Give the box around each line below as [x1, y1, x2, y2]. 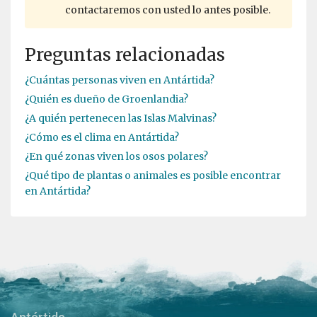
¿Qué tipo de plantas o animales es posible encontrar [25, 169, 281, 183]
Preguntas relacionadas [25, 44, 225, 67]
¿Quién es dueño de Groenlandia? [25, 93, 188, 106]
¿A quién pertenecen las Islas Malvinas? [25, 112, 217, 125]
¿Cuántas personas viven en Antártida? [25, 74, 214, 87]
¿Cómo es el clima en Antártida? [25, 131, 179, 144]
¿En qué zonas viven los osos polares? [25, 150, 208, 163]
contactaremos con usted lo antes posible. [65, 4, 270, 17]
